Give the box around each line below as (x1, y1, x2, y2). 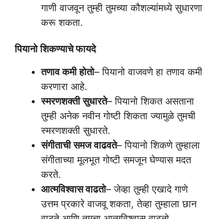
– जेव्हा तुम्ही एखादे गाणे (106, 183, 188, 195)
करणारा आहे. (41, 81, 88, 92)
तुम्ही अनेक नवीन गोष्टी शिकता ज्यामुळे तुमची (41, 110, 196, 122)
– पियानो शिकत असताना (107, 95, 194, 107)
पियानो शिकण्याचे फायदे (15, 43, 96, 55)
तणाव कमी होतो (41, 66, 94, 78)
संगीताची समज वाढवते (41, 139, 117, 151)
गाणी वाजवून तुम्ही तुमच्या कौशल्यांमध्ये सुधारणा (41, 2, 202, 14)
